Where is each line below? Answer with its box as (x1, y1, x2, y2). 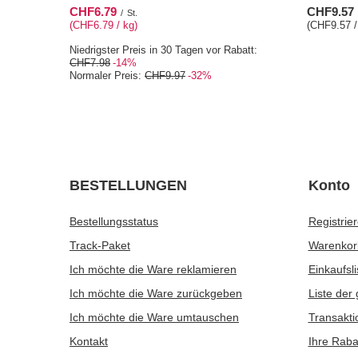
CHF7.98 (70, 57, 110, 69)
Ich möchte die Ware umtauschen (70, 311, 239, 324)
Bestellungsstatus (70, 215, 158, 228)
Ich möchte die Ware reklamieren (70, 263, 237, 276)
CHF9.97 (145, 70, 185, 82)
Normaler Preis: (70, 70, 145, 82)
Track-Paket (70, 239, 130, 252)
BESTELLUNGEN (70, 177, 187, 193)
